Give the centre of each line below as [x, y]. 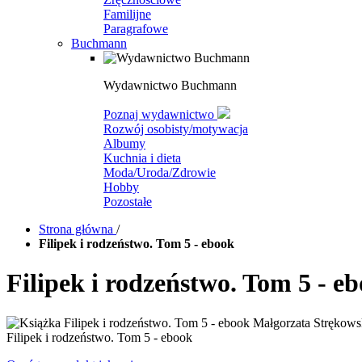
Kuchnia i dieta [142, 158]
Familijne [127, 14]
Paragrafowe [136, 29]
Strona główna [78, 229]
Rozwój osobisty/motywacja [176, 129]
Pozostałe [128, 202]
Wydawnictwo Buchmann [170, 85]
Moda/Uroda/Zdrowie [160, 173]
